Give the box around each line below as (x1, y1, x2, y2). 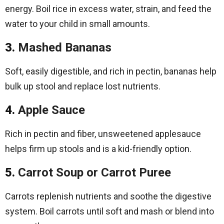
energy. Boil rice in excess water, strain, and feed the (5, 3, 211, 14)
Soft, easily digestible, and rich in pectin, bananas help (5, 66, 216, 76)
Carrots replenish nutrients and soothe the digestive (5, 191, 211, 201)
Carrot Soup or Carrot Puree (18, 165, 171, 179)
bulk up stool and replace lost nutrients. (5, 81, 160, 91)
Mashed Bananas (18, 40, 111, 54)
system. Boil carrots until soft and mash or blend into (5, 206, 214, 216)
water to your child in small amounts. (5, 18, 150, 29)
